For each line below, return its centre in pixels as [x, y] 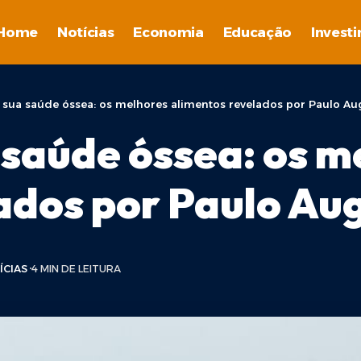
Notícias [86, 32]
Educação [257, 32]
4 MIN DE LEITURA [76, 268]
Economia [168, 32]
